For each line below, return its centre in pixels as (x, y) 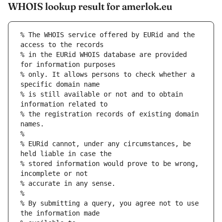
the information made (60, 213)
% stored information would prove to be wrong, (110, 164)
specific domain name (60, 84)
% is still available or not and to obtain (102, 94)
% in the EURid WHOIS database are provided (104, 55)
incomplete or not (54, 174)
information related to (64, 104)
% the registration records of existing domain (110, 114)
